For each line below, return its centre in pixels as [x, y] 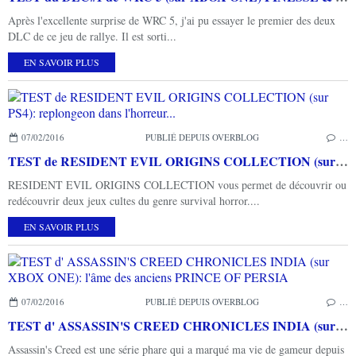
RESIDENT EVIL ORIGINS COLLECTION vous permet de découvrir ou [177, 185]
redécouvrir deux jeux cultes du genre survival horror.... [134, 201]
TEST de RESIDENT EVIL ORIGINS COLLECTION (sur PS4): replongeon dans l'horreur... [342, 161]
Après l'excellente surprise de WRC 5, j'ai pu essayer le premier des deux [172, 20]
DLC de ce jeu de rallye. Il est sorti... [92, 36]
